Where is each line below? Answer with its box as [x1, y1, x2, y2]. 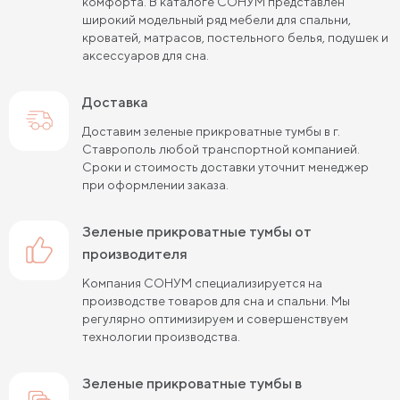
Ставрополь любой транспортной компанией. [82, 141, 360, 156]
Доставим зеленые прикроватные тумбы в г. [82, 123, 340, 138]
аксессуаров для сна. [82, 47, 209, 62]
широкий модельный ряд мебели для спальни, [82, 12, 351, 27]
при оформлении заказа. [82, 177, 229, 192]
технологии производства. [82, 329, 240, 344]
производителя [82, 245, 187, 262]
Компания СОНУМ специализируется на [82, 275, 322, 290]
